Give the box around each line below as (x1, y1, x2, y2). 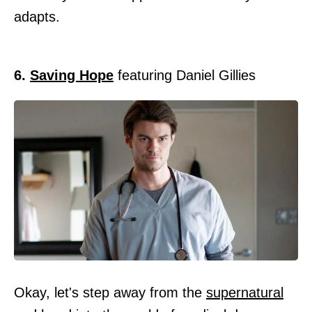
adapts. (14, 9, 60, 25)
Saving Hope (30, 68, 114, 84)
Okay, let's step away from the (14, 284, 206, 300)
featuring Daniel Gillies (114, 68, 256, 84)
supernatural (206, 284, 283, 300)
